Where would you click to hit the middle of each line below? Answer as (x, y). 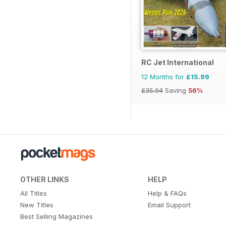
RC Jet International (178, 63)
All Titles (34, 193)
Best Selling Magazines (56, 217)
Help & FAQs (167, 193)
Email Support (169, 205)
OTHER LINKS (45, 180)
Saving (176, 91)
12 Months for (164, 77)
